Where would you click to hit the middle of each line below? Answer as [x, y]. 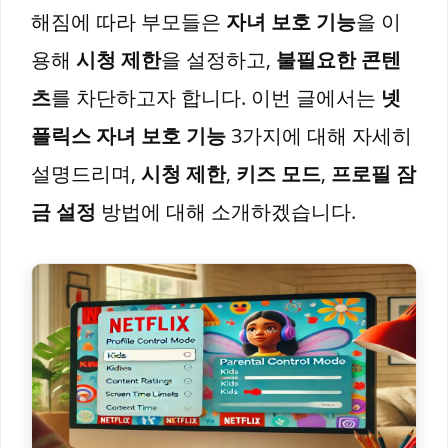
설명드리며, [86, 173]
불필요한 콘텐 [338, 59]
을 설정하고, [218, 59]
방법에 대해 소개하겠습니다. [226, 211]
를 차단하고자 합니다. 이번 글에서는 [216, 97]
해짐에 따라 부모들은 [128, 21]
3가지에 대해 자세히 [319, 135]
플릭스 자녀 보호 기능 [128, 135]
